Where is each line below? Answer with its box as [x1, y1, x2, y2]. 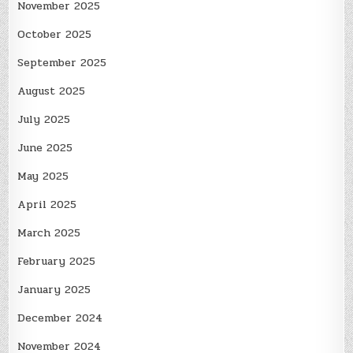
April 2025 [17, 195, 77, 213]
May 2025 [17, 167, 69, 184]
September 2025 [17, 54, 107, 71]
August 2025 [17, 82, 86, 99]
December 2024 [17, 309, 103, 326]
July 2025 [17, 110, 71, 128]
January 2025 [17, 281, 91, 298]
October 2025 [17, 25, 92, 43]
